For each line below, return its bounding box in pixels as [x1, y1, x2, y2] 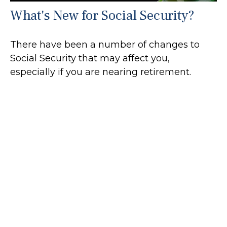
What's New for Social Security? [10, 7, 195, 25]
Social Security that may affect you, [10, 53, 170, 64]
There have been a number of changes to [10, 39, 200, 51]
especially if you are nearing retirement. [10, 66, 191, 78]
